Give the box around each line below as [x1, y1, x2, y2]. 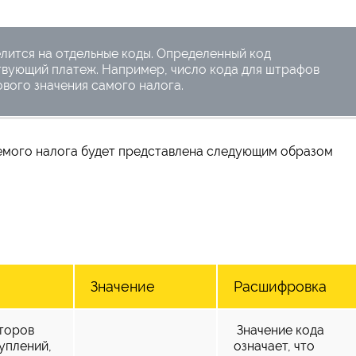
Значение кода [234, 322, 324, 338]
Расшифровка [234, 277, 327, 295]
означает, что [234, 338, 315, 354]
